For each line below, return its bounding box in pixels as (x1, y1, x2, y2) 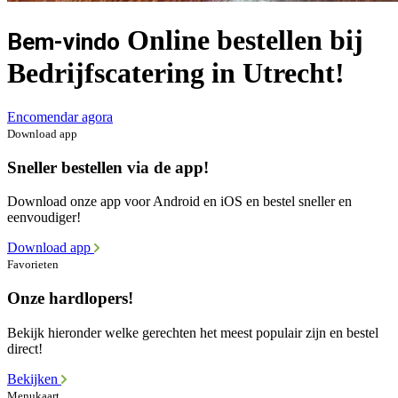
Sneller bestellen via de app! (7, 157, 209, 177)
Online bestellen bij (120, 24, 363, 57)
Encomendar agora (7, 108, 113, 124)
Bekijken (7, 370, 61, 386)
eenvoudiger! (7, 210, 81, 226)
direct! (7, 340, 43, 356)
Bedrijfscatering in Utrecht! (7, 57, 345, 90)
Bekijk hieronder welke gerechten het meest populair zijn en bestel (7, 324, 378, 340)
